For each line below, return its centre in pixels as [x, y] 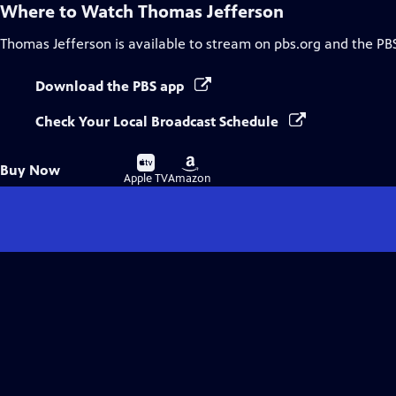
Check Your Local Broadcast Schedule [159, 122]
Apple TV [146, 179]
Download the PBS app [111, 86]
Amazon [190, 179]
